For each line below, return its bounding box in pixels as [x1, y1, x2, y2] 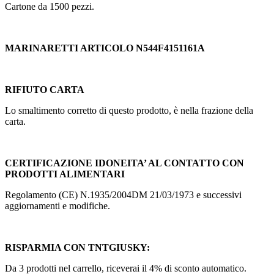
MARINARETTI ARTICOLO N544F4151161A [5, 42, 205, 53]
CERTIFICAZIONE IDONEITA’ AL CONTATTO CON [5, 157, 244, 168]
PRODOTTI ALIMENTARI [5, 168, 125, 179]
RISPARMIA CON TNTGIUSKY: [5, 242, 150, 253]
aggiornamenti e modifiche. [5, 200, 110, 211]
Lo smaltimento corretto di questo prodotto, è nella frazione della [5, 105, 253, 116]
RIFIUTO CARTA [5, 84, 84, 95]
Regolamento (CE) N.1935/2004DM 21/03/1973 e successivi [5, 189, 242, 200]
